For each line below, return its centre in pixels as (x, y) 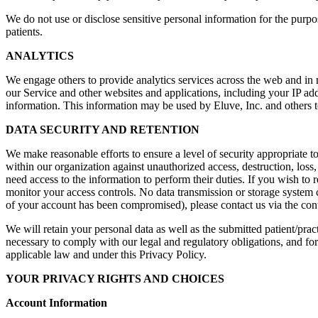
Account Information (56, 303)
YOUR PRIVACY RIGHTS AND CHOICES (115, 279)
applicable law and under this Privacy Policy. (106, 254)
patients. (24, 32)
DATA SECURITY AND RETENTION (103, 130)
